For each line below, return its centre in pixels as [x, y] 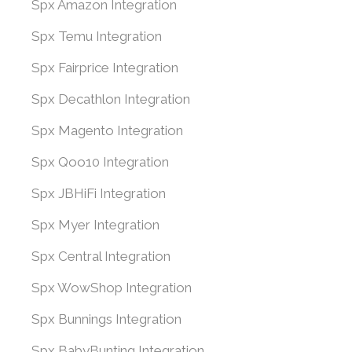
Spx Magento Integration [107, 130]
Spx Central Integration [101, 256]
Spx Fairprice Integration [105, 68]
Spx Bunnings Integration [106, 319]
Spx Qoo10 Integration [100, 162]
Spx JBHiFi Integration [99, 193]
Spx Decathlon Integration [111, 99]
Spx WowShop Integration [112, 288]
